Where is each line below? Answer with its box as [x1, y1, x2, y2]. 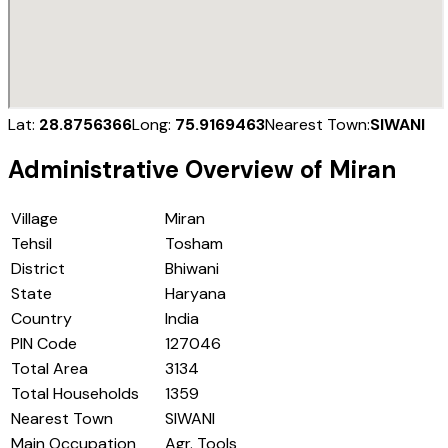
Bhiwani [165, 258, 219, 280]
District [11, 258, 65, 280]
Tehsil [11, 233, 52, 255]
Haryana [165, 283, 226, 305]
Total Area [11, 358, 88, 380]
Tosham [165, 233, 223, 255]
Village [11, 208, 58, 230]
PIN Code [11, 333, 77, 355]
